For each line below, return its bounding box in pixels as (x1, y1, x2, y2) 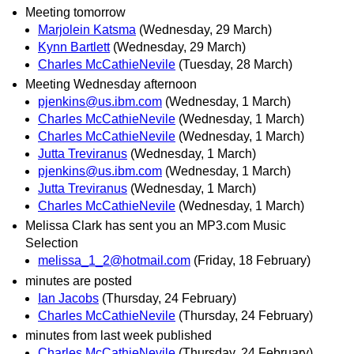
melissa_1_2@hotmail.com (38, 254, 190, 268)
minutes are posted (25, 273, 132, 288)
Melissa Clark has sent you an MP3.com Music (25, 219, 286, 233)
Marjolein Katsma (38, 23, 136, 37)
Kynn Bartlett (38, 40, 110, 55)
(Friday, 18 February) (194, 254, 311, 268)
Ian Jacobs (38, 291, 99, 305)
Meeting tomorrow (25, 6, 126, 20)
